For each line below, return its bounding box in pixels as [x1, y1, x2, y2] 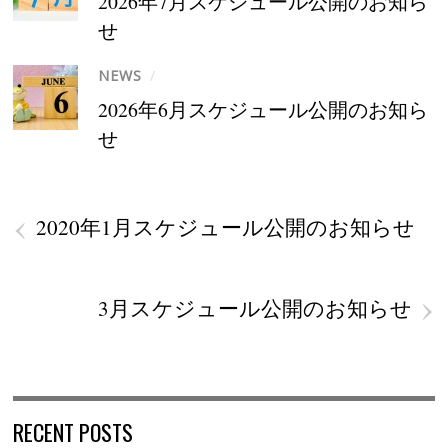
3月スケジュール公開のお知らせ [97, 294, 412, 323]
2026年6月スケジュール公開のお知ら [98, 96, 429, 124]
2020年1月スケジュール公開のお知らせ [36, 213, 416, 242]
